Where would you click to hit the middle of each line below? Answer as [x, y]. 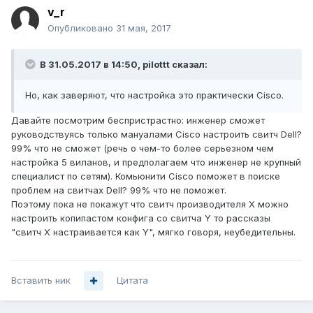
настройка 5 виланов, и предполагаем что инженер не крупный [156, 162]
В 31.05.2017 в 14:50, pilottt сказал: [123, 65]
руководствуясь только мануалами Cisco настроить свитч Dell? [156, 134]
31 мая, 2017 [144, 28]
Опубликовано [82, 28]
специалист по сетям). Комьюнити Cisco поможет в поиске [146, 176]
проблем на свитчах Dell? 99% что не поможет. [119, 190]
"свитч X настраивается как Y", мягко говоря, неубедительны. [153, 232]
